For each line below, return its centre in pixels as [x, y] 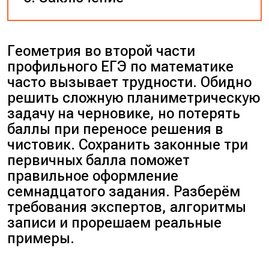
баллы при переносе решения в [116, 129]
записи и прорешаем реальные [115, 222]
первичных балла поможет [99, 160]
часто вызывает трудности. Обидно [130, 82]
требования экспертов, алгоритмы [127, 207]
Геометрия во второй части [101, 51]
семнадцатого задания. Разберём [124, 191]
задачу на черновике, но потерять [124, 113]
